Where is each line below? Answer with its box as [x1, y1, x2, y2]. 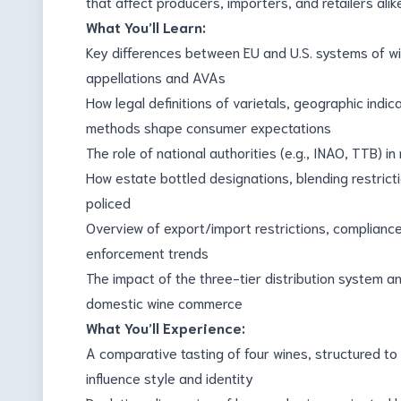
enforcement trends [86, 243, 209, 261]
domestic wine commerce [86, 293, 243, 311]
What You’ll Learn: [86, 17, 206, 36]
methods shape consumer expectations [86, 117, 331, 136]
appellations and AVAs [86, 67, 226, 86]
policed [86, 192, 131, 211]
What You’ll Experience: [86, 318, 245, 337]
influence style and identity [86, 368, 253, 387]
